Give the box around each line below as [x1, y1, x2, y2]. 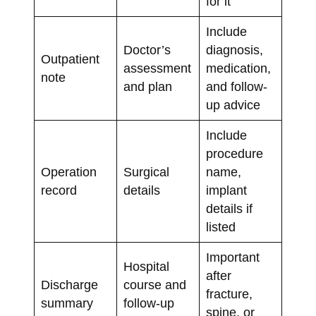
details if [205, 201, 253, 216]
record [40, 183, 77, 197]
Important [205, 250, 260, 265]
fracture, [205, 286, 253, 301]
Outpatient [40, 51, 99, 66]
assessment [123, 61, 191, 75]
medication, [205, 61, 271, 75]
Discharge [40, 277, 98, 292]
